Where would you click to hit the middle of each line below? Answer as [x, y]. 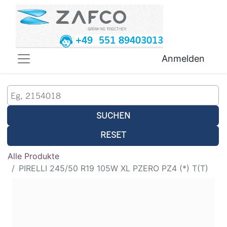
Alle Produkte [33, 156]
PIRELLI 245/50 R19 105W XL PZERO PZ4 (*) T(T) [113, 168]
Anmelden [183, 59]
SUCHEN [113, 116]
